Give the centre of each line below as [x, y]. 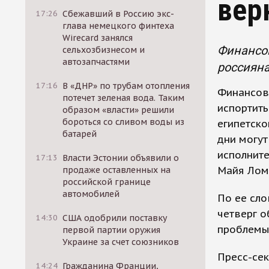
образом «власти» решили [119, 110]
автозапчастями [96, 62]
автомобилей [91, 194]
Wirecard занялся [98, 38]
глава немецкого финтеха [119, 26]
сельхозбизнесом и [104, 50]
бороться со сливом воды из [124, 122]
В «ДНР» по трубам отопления [126, 86]
